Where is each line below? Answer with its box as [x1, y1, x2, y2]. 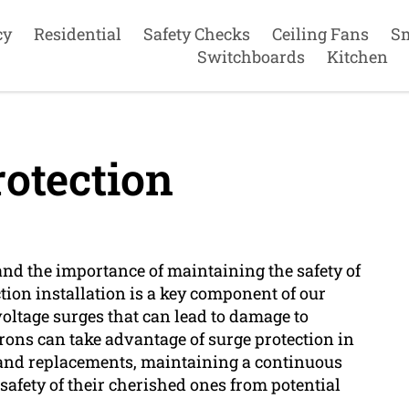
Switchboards [196, 46, 305, 68]
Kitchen [326, 46, 388, 68]
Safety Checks [142, 23, 250, 45]
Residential [33, 23, 121, 45]
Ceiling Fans [271, 23, 369, 45]
